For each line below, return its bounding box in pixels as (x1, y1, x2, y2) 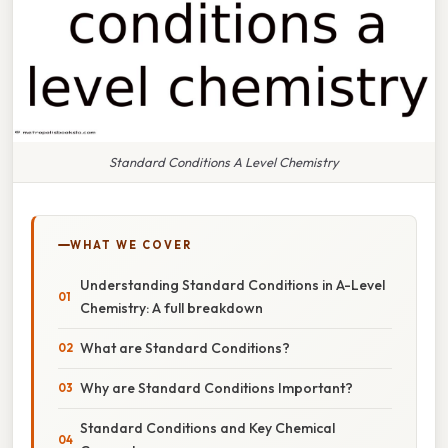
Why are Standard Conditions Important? (80, 378, 353, 397)
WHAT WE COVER (70, 237, 192, 252)
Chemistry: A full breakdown (80, 298, 263, 317)
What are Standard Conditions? (80, 338, 290, 357)
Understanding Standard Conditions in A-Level (80, 275, 385, 294)
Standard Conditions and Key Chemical (80, 418, 335, 437)
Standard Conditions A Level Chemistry (109, 153, 339, 170)
